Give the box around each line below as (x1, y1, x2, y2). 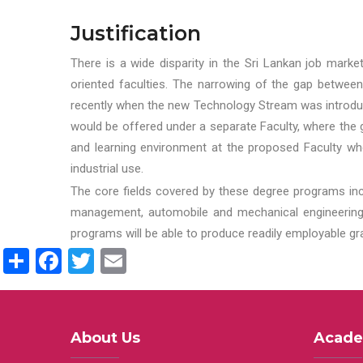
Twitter (94, 243, 173, 274)
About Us (70, 328, 140, 347)
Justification (70, 21, 201, 45)
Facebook (62, 243, 169, 274)
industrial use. (70, 161, 143, 176)
